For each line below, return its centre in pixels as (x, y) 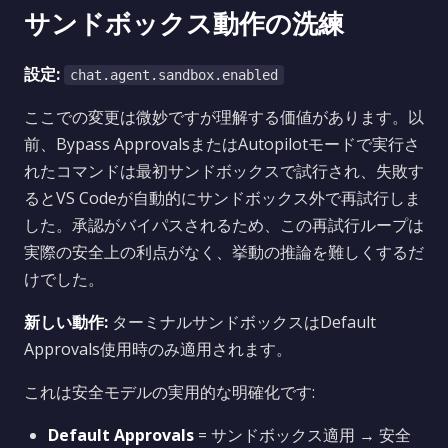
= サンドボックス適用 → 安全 (302, 435)
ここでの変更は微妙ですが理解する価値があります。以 (224, 117)
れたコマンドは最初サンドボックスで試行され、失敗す (224, 171)
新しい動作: (66, 322)
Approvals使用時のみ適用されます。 (158, 349)
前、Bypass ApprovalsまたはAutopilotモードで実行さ (222, 144)
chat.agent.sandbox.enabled (174, 75)
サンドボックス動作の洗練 (184, 23)
